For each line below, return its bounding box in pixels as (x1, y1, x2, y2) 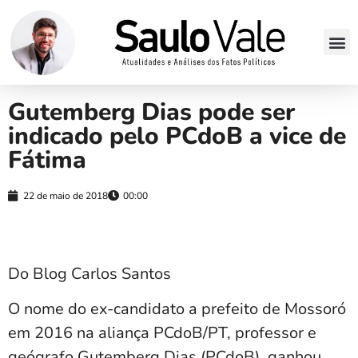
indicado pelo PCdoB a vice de (8, 119, 346, 153)
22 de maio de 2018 (23, 189, 108, 202)
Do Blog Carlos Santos (8, 262, 171, 284)
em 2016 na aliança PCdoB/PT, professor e (8, 322, 316, 344)
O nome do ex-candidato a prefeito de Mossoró (8, 298, 346, 320)
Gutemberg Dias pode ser (8, 95, 295, 129)
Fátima (8, 143, 86, 177)
